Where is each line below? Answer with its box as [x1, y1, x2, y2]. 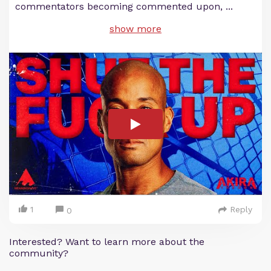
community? [9, 247, 68, 260]
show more [109, 23, 162, 34]
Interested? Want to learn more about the [9, 236, 204, 248]
